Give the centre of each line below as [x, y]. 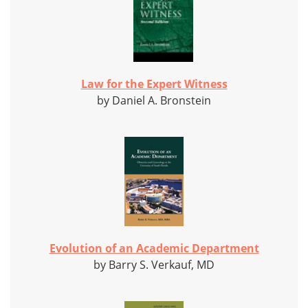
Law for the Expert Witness [154, 84]
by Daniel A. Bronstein [154, 101]
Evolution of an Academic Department [154, 249]
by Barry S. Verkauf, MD [154, 265]
